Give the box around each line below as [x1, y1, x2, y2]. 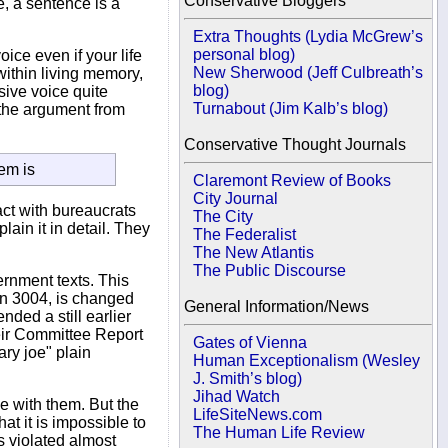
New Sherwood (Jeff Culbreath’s [193, 64, 424, 81]
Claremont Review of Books [193, 172, 392, 189]
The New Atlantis [193, 244, 315, 261]
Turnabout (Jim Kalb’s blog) [193, 100, 389, 117]
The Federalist [193, 226, 297, 243]
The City [193, 208, 254, 225]
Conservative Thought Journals [184, 136, 406, 153]
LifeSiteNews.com [193, 406, 323, 423]
